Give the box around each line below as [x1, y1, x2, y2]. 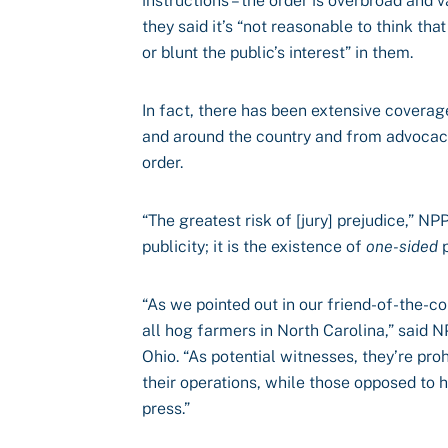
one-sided [366, 237, 438, 256]
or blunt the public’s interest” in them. [142, 43, 413, 62]
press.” [142, 399, 190, 418]
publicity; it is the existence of [142, 237, 366, 256]
